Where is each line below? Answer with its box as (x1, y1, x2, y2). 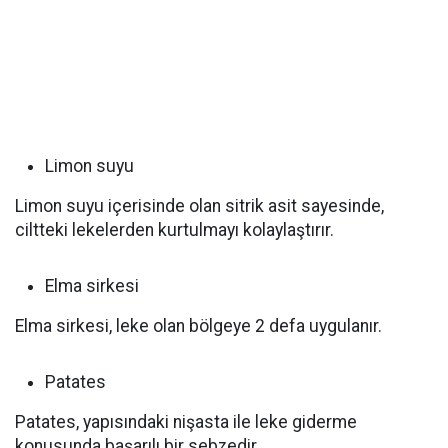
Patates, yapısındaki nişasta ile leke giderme (15, 412, 357, 432)
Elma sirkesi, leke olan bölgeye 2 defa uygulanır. (15, 316, 382, 336)
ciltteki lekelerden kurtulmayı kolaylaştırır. (15, 220, 334, 240)
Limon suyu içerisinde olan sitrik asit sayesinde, (15, 196, 384, 216)
